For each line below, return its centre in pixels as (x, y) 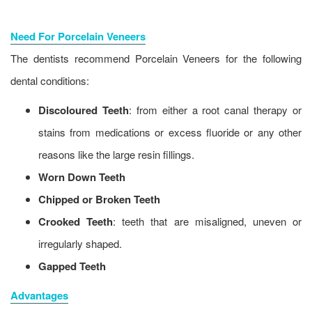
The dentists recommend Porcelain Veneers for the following (156, 58)
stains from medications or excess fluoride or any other (170, 132)
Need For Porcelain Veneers (78, 37)
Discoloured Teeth (84, 110)
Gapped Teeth (72, 266)
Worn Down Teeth (82, 177)
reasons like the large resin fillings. (116, 155)
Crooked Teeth (76, 222)
